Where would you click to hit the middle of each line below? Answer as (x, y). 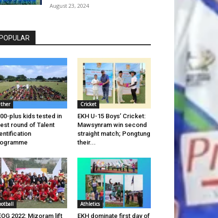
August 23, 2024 (69, 6)
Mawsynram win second (112, 125)
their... (86, 143)
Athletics (90, 204)
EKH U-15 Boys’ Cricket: (111, 116)
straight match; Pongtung (114, 134)
